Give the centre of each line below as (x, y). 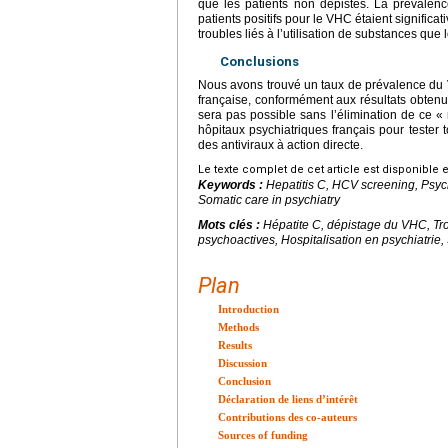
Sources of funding (263, 434)
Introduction (248, 308)
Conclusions (259, 61)
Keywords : (232, 184)
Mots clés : (230, 224)
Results (235, 344)
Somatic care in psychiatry (269, 199)
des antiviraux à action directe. (280, 144)
